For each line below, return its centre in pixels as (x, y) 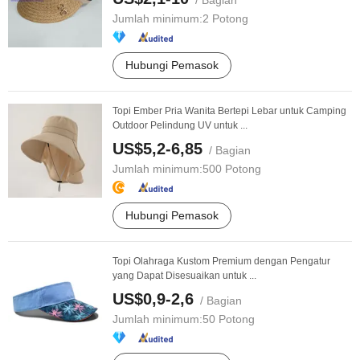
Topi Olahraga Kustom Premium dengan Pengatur (221, 261)
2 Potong (225, 18)
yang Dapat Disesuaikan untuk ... (184, 276)
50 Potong (229, 319)
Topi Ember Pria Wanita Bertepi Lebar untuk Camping (229, 111)
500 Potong (232, 169)
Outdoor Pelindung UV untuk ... (180, 125)
